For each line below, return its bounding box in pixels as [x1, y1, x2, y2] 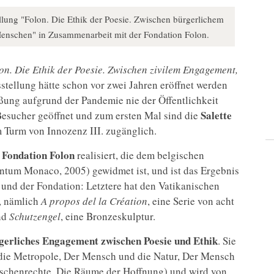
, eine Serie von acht [147, 194, 234, 209]
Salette [198, 108, 232, 124]
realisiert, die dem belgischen [75, 148, 204, 163]
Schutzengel [7, 209, 61, 224]
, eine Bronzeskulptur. [61, 209, 155, 224]
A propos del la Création [41, 194, 147, 209]
